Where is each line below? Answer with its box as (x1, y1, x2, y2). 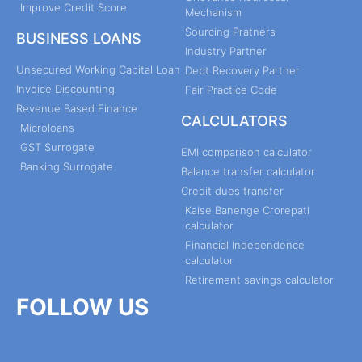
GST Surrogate (20, 140, 95, 154)
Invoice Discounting (16, 82, 115, 95)
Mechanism (185, 5, 242, 19)
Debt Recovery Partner (185, 63, 300, 77)
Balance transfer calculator (181, 164, 315, 178)
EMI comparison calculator (181, 145, 312, 158)
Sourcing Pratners (185, 24, 276, 38)
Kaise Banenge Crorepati (185, 203, 309, 217)
